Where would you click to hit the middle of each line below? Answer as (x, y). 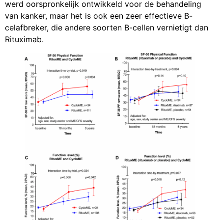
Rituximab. (24, 39)
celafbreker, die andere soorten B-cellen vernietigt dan (107, 27)
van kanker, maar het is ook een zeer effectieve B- (99, 15)
